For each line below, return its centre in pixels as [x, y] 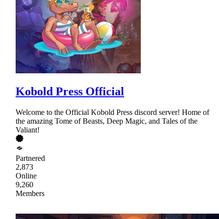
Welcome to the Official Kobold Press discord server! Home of [112, 112]
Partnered [30, 158]
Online [26, 175]
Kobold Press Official [70, 91]
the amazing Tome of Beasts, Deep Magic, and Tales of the [107, 121]
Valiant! [28, 130]
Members [30, 193]
